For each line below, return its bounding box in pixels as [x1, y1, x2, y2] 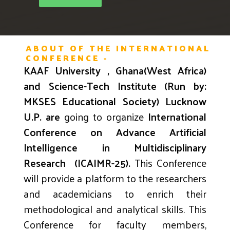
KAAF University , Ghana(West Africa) [24, 61, 206, 80]
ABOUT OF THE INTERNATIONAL [26, 41, 211, 56]
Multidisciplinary [133, 138, 206, 157]
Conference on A [24, 123, 123, 142]
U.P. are [24, 107, 61, 126]
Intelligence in [24, 138, 134, 157]
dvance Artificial [122, 123, 206, 142]
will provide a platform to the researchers [24, 169, 206, 188]
